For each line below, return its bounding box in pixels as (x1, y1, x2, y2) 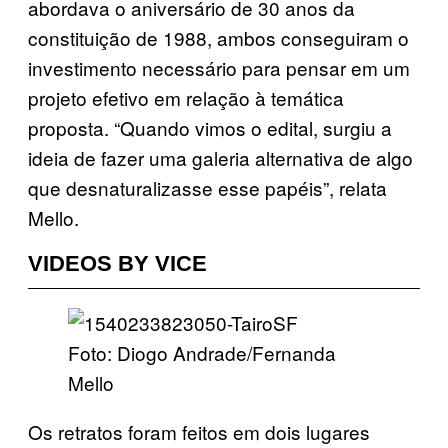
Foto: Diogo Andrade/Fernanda (68, 338, 336, 366)
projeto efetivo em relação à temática (28, 83, 344, 111)
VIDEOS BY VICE (28, 250, 207, 276)
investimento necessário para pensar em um (28, 53, 410, 81)
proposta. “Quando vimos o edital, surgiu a (28, 113, 392, 141)
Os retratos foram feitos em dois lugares (28, 417, 370, 445)
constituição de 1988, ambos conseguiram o (28, 23, 409, 51)
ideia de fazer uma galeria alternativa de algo (28, 143, 413, 171)
